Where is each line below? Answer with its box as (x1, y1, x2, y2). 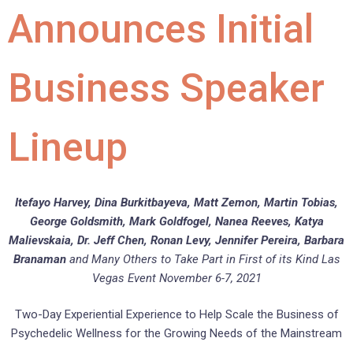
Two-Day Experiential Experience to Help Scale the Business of (14, 307, 339, 322)
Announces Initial (8, 6, 314, 52)
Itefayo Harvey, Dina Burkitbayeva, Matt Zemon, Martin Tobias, (15, 195, 338, 210)
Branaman (13, 251, 66, 266)
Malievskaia (9, 232, 71, 247)
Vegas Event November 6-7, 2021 (91, 270, 262, 285)
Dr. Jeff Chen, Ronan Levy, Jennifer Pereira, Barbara (77, 232, 344, 247)
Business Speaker (8, 65, 325, 111)
